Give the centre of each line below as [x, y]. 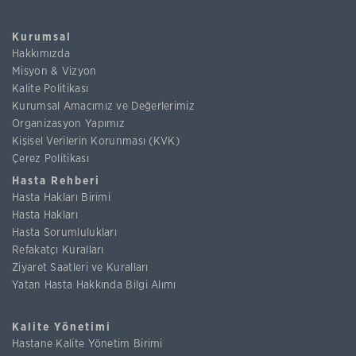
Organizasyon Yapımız [68, 124]
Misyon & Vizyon [54, 71]
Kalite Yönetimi [62, 327]
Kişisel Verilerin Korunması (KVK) [96, 141]
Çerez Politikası [50, 159]
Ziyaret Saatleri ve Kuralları [80, 267]
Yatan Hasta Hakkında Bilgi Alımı [94, 285]
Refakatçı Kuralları [58, 250]
